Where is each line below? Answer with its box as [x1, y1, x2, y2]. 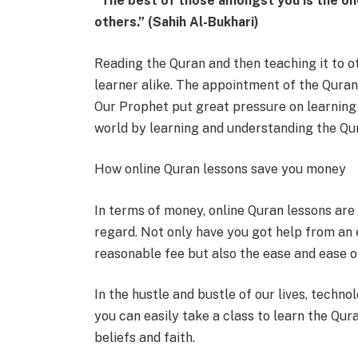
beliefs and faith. [93, 330, 195, 346]
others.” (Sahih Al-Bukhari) [93, 14, 259, 30]
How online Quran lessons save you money [93, 161, 346, 177]
